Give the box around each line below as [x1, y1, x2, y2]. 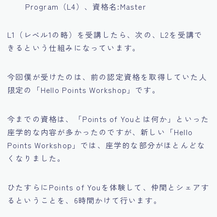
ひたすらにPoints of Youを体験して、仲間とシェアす [7, 182, 210, 193]
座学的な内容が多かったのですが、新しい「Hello [7, 126, 193, 138]
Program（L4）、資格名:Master [25, 1, 146, 12]
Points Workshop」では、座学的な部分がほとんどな [7, 139, 206, 151]
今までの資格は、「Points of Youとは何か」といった [7, 113, 210, 124]
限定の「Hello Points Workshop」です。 [7, 84, 160, 95]
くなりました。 [7, 153, 66, 164]
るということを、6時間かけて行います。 [7, 195, 162, 206]
